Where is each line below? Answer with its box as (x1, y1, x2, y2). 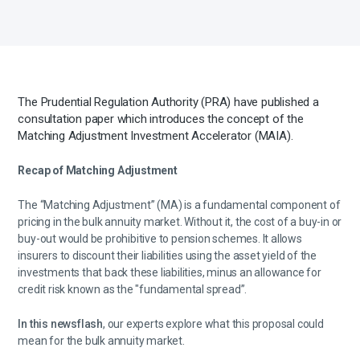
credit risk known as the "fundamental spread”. (18, 283, 247, 296)
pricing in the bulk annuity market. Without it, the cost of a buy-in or (18, 215, 342, 228)
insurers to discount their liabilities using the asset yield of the (18, 249, 317, 262)
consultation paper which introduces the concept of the (18, 112, 304, 126)
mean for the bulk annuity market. (18, 334, 187, 347)
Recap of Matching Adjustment (18, 164, 178, 177)
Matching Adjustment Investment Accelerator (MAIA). (18, 129, 293, 143)
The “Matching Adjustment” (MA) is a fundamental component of (18, 198, 341, 211)
